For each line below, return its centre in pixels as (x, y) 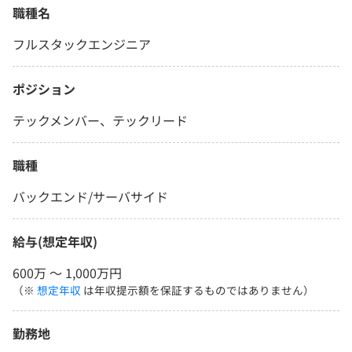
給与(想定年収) (55, 242)
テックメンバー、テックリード (100, 121)
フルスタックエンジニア (82, 44)
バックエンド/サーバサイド (90, 197)
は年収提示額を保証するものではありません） (198, 290)
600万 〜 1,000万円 (67, 273)
